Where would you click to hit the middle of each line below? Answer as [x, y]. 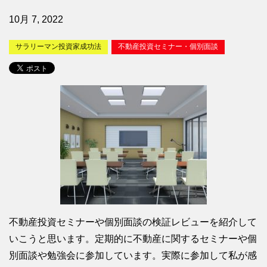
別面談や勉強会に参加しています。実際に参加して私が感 [133, 255]
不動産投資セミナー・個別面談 [168, 47]
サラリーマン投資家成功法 [58, 47]
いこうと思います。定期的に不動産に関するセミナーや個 [133, 238]
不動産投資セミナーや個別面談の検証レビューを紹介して [133, 222]
